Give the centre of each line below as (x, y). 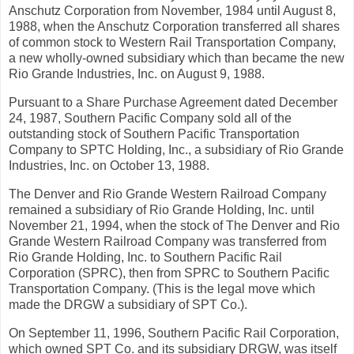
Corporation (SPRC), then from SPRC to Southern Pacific (169, 273)
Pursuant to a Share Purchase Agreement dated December (173, 103)
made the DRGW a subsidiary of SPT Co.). (128, 304)
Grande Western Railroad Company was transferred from (168, 241)
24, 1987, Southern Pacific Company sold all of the (150, 119)
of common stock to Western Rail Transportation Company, (172, 43)
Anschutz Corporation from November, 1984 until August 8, (172, 11)
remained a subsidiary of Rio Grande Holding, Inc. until (162, 209)
